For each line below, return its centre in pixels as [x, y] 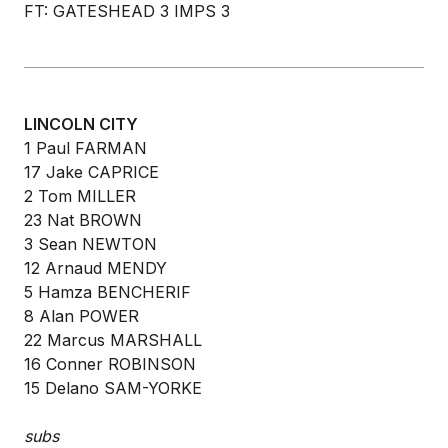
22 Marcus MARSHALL [113, 340]
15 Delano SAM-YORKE [113, 388]
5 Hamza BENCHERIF [107, 292]
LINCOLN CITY [81, 124]
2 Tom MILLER [80, 196]
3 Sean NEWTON [90, 244]
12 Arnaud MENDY [95, 268]
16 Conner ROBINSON [110, 364]
